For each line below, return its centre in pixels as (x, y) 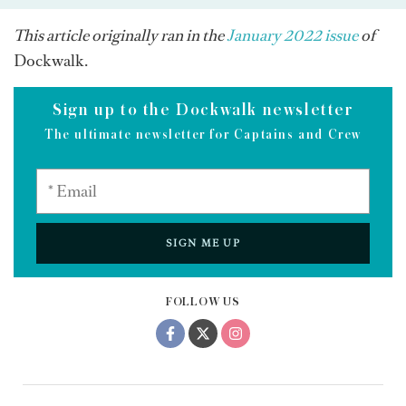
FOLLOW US (203, 302)
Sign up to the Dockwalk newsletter (203, 110)
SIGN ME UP (203, 244)
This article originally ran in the (120, 36)
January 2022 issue (294, 36)
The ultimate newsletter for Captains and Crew (203, 135)
